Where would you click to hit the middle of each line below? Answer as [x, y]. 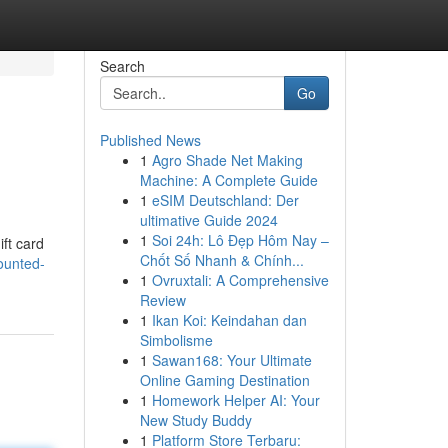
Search [122, 66]
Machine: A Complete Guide [228, 180]
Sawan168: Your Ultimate [231, 360]
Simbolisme [176, 340]
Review [162, 300]
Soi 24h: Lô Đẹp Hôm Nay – [240, 240]
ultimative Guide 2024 [208, 220]
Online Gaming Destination [224, 380]
